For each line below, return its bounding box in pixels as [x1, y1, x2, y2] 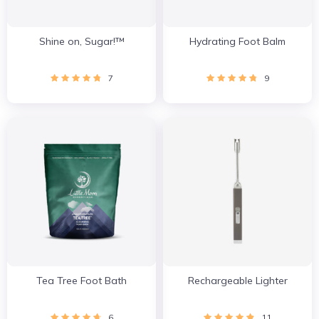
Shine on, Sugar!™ [38, 35, 125, 48]
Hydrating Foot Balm [189, 35, 286, 48]
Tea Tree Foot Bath [36, 274, 127, 287]
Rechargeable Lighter [187, 274, 288, 287]
